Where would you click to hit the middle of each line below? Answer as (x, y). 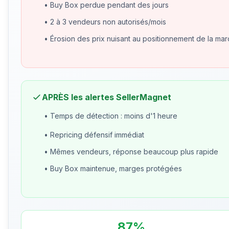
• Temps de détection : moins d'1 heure (111, 116)
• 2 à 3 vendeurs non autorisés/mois (105, 22)
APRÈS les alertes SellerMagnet (107, 97)
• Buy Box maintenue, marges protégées (113, 169)
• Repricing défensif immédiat (94, 135)
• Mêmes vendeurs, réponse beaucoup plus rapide (131, 152)
